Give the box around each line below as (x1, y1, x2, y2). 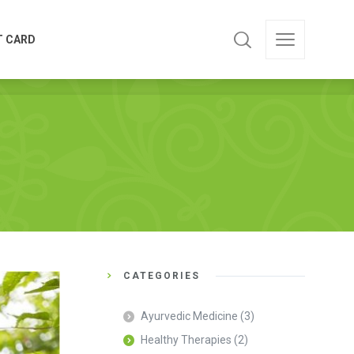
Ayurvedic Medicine (141, 310, 238, 322)
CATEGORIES (123, 270, 200, 281)
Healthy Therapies (141, 333, 232, 346)
